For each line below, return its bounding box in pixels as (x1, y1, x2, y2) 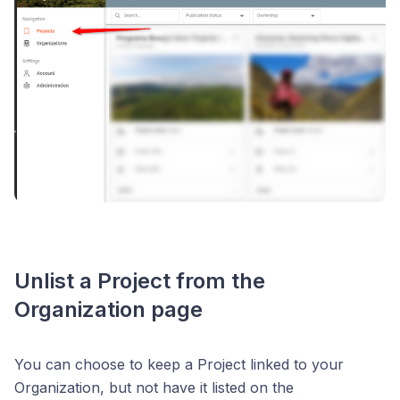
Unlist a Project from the (14, 268, 265, 295)
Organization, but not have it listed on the (14, 379, 294, 397)
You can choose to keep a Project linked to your (14, 355, 344, 374)
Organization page (14, 296, 203, 323)
